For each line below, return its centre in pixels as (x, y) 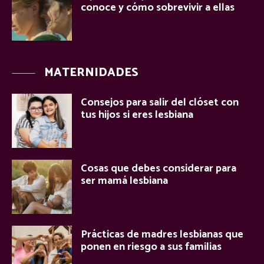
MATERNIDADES (91, 73)
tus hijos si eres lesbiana (137, 115)
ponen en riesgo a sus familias (151, 247)
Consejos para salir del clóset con (160, 103)
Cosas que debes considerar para (159, 168)
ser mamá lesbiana (124, 181)
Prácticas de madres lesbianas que (162, 234)
